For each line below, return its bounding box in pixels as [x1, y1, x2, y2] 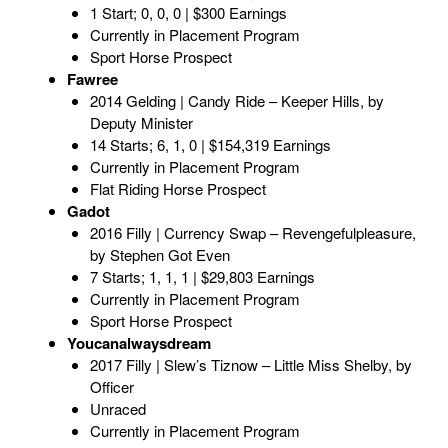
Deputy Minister [89, 112, 193, 134]
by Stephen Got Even [89, 244, 230, 266]
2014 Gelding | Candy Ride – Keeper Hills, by [89, 90, 384, 112]
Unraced [89, 398, 146, 420]
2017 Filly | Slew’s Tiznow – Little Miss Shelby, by [89, 354, 412, 376]
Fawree [67, 68, 118, 91]
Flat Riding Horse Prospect [89, 178, 266, 200]
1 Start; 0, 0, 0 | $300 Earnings [89, 2, 287, 24]
